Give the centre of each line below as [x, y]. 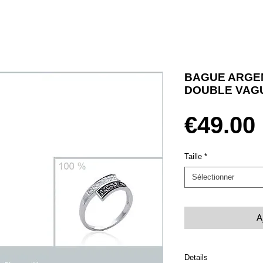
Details [196, 257]
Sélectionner [213, 177]
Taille [193, 156]
